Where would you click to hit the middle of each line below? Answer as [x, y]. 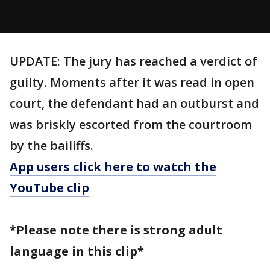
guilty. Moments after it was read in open [132, 82]
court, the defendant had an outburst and [134, 103]
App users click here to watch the [113, 167]
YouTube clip [49, 188]
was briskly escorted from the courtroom [131, 124]
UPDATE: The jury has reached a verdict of [133, 61]
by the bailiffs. [52, 146]
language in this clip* [77, 251]
